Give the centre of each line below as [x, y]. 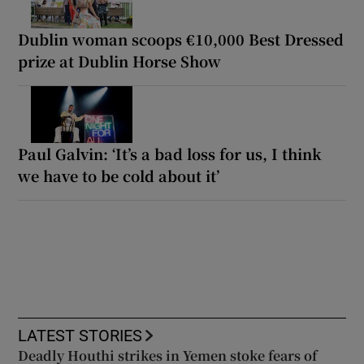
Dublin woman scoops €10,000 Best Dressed [181, 39]
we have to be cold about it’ [119, 175]
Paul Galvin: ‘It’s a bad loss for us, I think [170, 153]
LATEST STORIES [80, 335]
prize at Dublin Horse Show [120, 61]
